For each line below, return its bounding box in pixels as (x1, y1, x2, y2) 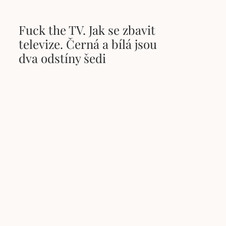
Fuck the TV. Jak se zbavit (19, 22, 156, 38)
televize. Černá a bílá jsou (19, 36, 157, 52)
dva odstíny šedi (19, 50, 106, 67)
